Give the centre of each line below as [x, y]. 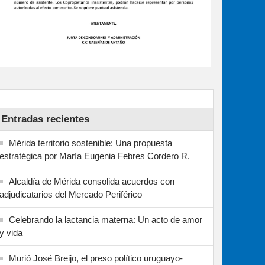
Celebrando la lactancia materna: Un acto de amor [106, 219]
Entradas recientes [45, 119]
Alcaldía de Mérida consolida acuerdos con [92, 181]
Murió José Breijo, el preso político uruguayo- [96, 258]
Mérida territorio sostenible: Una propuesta [91, 143]
